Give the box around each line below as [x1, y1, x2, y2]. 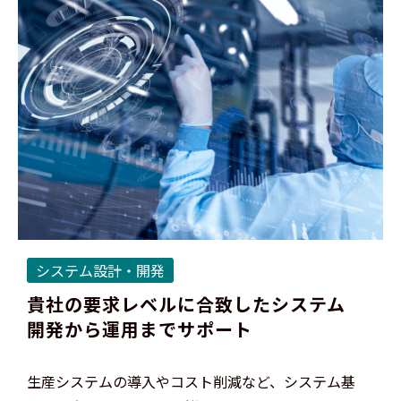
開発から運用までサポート [27, 316, 252, 343]
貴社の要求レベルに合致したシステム [27, 291, 346, 318]
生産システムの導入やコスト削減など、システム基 [27, 371, 355, 393]
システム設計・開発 [36, 260, 165, 282]
